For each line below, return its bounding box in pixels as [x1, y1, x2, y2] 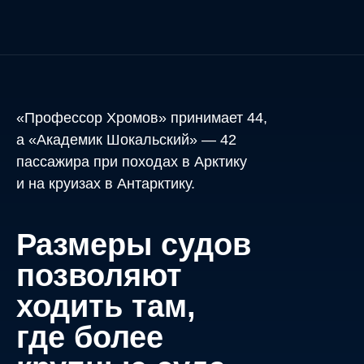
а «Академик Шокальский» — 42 [16, 132, 236, 148]
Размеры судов [16, 227, 251, 262]
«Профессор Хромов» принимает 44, [16, 110, 267, 126]
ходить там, [16, 289, 196, 323]
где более [16, 320, 163, 354]
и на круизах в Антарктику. [16, 175, 195, 192]
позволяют [16, 258, 182, 292]
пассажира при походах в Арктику [16, 154, 247, 170]
